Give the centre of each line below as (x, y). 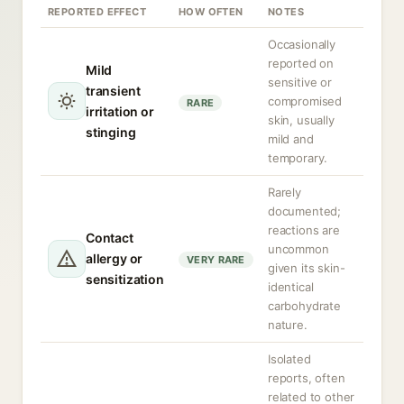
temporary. (298, 158)
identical (291, 287)
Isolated (289, 359)
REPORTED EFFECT (97, 12)
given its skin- (307, 268)
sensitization (125, 279)
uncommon (298, 249)
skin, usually (301, 120)
